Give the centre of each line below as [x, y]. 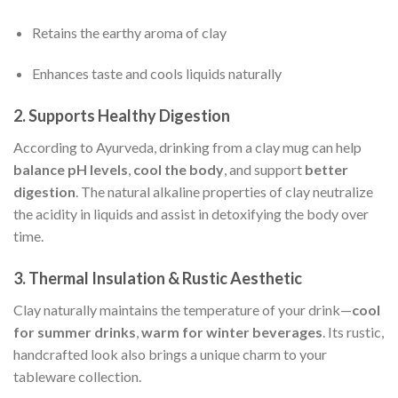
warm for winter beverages [232, 331]
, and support [264, 169]
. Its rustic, [353, 331]
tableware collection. [77, 376]
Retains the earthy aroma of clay [129, 33]
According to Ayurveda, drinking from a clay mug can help [187, 147]
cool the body [179, 169]
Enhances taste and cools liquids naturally [156, 73]
